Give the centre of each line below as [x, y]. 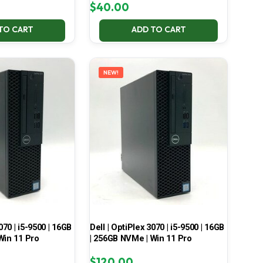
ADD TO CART [159, 30]
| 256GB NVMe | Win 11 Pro [141, 239]
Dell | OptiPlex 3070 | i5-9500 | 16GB [157, 227]
